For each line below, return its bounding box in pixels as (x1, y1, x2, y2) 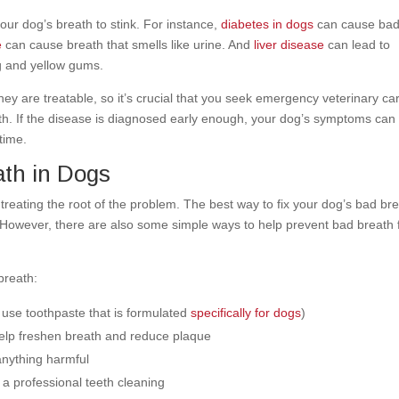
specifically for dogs (191, 305, 302, 320)
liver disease (254, 37, 325, 52)
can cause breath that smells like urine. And (2, 37, 255, 52)
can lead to (324, 37, 391, 52)
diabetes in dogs (221, 16, 314, 31)
